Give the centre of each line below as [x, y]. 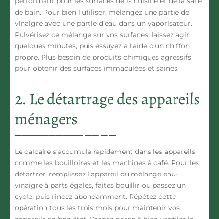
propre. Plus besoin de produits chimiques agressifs [103, 57]
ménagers [46, 119]
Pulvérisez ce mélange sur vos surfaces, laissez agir [102, 35]
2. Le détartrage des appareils [107, 99]
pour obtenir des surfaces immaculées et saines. [97, 69]
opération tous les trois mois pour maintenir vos [97, 208]
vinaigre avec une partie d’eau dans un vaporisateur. [103, 24]
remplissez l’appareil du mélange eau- [112, 174]
